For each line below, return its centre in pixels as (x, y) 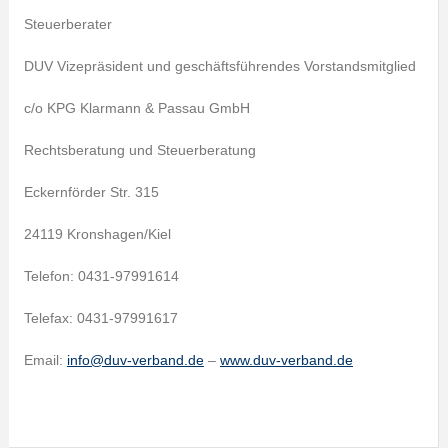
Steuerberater (67, 24)
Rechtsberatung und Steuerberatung (139, 150)
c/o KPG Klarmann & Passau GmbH (136, 108)
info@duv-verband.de (135, 360)
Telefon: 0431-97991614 (101, 276)
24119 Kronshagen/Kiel (97, 234)
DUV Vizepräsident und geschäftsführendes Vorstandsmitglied (219, 66)
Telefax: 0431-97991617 (100, 318)
